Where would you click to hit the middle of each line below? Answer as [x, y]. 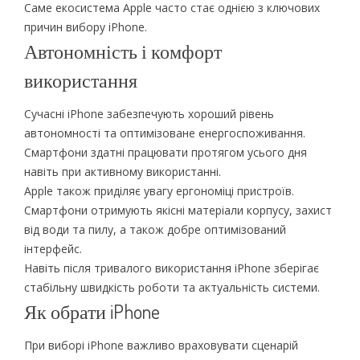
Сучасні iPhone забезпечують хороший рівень [149, 113]
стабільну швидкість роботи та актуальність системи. [172, 287]
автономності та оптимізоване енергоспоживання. [164, 133]
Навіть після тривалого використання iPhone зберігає [171, 268]
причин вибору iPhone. [85, 27]
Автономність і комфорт [123, 51]
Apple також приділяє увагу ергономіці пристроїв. [159, 190]
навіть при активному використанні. [122, 171]
